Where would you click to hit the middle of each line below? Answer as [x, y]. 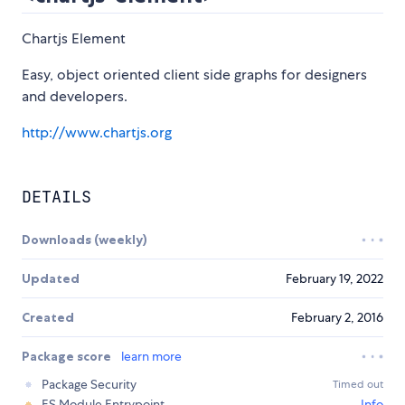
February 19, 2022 [334, 279]
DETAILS [57, 197]
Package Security [89, 385]
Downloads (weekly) [85, 240]
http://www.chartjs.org [97, 133]
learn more [151, 357]
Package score [68, 357]
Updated [51, 279]
